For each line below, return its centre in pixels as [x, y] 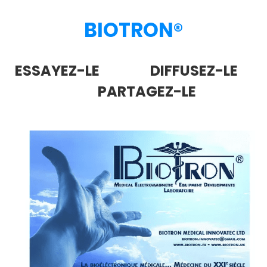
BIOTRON [129, 30]
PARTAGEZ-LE [133, 92]
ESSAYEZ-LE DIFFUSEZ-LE [133, 71]
